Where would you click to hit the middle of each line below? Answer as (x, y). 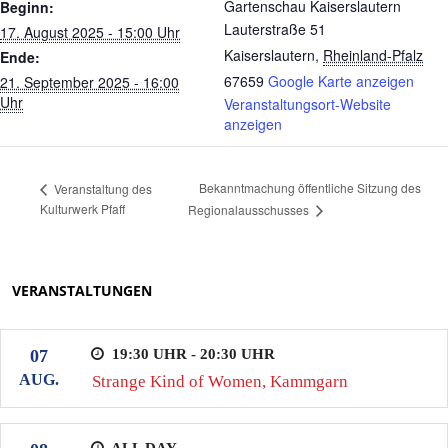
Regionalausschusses (249, 210)
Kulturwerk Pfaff (82, 209)
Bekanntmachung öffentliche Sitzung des (309, 188)
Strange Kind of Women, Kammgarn (219, 381)
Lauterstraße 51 (275, 29)
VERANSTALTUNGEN (82, 291)
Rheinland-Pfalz (373, 55)
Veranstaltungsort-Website (307, 104)
